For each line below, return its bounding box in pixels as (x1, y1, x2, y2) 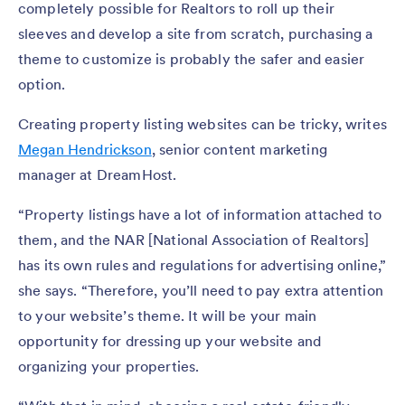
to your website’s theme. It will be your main (18, 306, 317, 325)
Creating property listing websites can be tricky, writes (18, 114, 387, 133)
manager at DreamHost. (18, 165, 181, 184)
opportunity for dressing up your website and (18, 331, 322, 350)
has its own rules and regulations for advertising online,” (18, 255, 387, 274)
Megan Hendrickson (18, 139, 152, 158)
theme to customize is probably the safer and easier (18, 49, 365, 68)
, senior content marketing (151, 139, 327, 158)
